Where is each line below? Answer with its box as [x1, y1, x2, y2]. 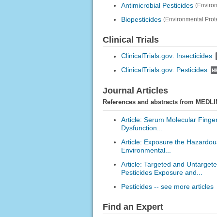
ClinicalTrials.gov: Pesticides [121, 66, 207, 74]
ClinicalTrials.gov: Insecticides [121, 52, 212, 60]
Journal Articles [102, 85, 168, 95]
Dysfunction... [121, 124, 163, 132]
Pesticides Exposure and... [121, 168, 202, 176]
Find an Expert [102, 201, 163, 212]
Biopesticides [121, 15, 161, 24]
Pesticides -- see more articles [121, 182, 214, 190]
